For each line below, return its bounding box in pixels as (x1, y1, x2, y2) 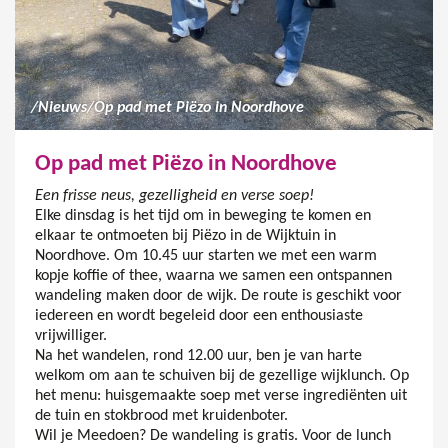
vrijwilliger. (35, 328, 107, 345)
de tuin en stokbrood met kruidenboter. (35, 408, 288, 425)
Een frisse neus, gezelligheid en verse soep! (35, 188, 314, 205)
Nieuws (38, 100, 87, 117)
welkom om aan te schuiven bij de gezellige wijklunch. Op (35, 368, 409, 385)
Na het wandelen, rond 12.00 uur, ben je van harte (35, 348, 362, 365)
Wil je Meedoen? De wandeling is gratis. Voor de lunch (35, 428, 391, 445)
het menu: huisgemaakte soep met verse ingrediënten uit (35, 388, 407, 405)
